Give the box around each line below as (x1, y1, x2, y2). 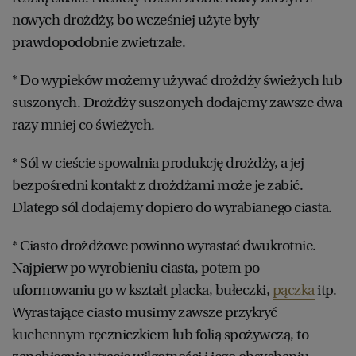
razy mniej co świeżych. (12, 115, 157, 133)
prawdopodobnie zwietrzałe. (12, 33, 188, 51)
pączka (272, 281, 315, 299)
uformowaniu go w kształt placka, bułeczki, (12, 281, 273, 299)
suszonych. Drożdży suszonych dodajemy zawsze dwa (12, 93, 342, 111)
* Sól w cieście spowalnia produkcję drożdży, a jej (12, 153, 304, 172)
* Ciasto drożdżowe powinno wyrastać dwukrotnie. (12, 236, 316, 254)
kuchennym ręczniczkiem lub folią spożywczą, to (12, 325, 308, 343)
